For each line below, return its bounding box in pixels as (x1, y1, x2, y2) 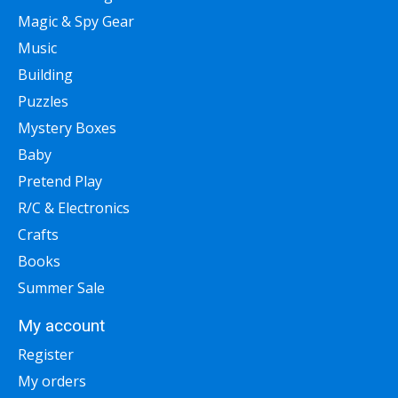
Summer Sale (18, 278, 105, 298)
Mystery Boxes (18, 118, 116, 139)
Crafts (18, 225, 59, 245)
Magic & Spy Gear (18, 12, 134, 32)
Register (18, 344, 74, 364)
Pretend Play (18, 171, 102, 192)
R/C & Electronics (18, 198, 130, 219)
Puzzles (18, 92, 68, 112)
